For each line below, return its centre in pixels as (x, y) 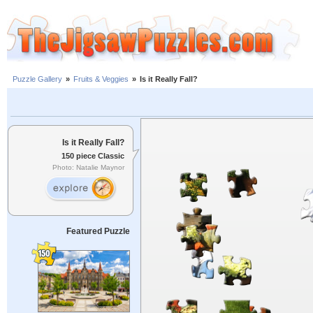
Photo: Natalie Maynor (88, 168)
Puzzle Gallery (37, 79)
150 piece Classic (93, 155)
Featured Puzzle (98, 231)
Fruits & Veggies (101, 79)
